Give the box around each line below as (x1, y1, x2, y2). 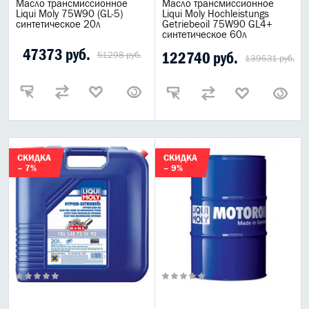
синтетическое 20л (16, 18, 101, 30)
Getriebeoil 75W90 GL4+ (162, 18, 272, 30)
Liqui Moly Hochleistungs (162, 8, 269, 19)
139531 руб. (245, 53, 295, 63)
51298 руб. (97, 50, 141, 60)
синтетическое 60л (162, 28, 247, 40)
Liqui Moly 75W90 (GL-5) (16, 8, 123, 19)
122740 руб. (161, 49, 238, 67)
